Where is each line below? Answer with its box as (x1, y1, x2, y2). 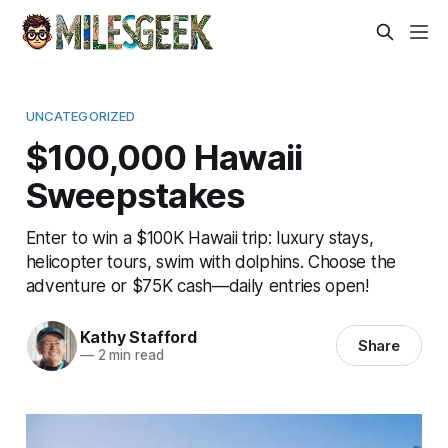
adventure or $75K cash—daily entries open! (25, 274, 369, 296)
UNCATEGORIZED (25, 107, 136, 124)
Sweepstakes (25, 173, 246, 216)
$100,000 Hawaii (25, 135, 303, 178)
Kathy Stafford (79, 327, 197, 348)
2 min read (93, 347, 164, 364)
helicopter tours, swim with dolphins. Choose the (25, 250, 396, 272)
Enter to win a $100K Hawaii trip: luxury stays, (25, 226, 374, 248)
